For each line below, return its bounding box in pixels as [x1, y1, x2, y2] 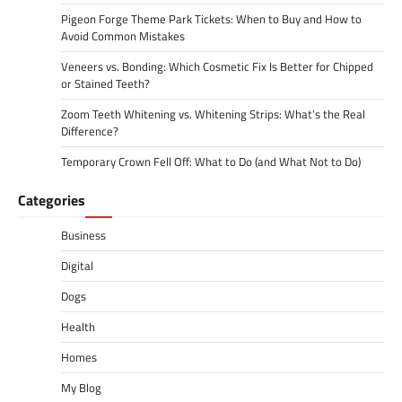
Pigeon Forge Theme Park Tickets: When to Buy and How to [61, 10, 362, 29]
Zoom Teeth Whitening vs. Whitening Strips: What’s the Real [61, 105, 365, 124]
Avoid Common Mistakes [61, 27, 185, 46]
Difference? [61, 122, 118, 141]
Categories [18, 189, 85, 212]
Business [61, 226, 106, 245]
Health [61, 318, 95, 336]
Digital [61, 257, 93, 275]
